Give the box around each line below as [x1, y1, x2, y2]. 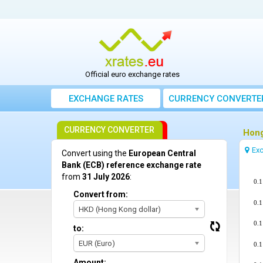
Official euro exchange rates [85, 70, 180, 79]
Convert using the [62, 149, 129, 159]
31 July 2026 [82, 172, 130, 182]
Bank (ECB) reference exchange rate [62, 160, 201, 170]
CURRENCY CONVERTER [64, 125, 154, 135]
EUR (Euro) [79, 239, 115, 248]
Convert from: [73, 190, 128, 200]
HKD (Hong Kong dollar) [79, 205, 161, 214]
